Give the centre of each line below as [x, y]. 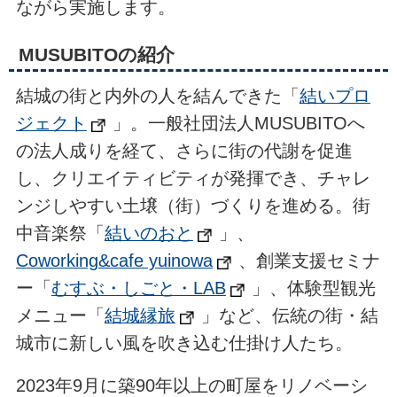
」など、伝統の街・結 [290, 316]
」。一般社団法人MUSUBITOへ [239, 124]
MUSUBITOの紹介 [96, 54]
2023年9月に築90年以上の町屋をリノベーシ [191, 385]
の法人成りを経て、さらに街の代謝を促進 [184, 151]
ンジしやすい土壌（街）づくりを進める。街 [193, 206]
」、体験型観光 [314, 288]
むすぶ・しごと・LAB [138, 288]
